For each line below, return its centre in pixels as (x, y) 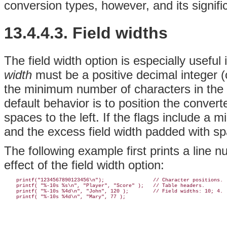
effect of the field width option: (84, 165)
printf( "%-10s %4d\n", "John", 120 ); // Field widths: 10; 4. (113, 191)
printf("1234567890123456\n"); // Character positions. (113, 180)
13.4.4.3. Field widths (86, 33)
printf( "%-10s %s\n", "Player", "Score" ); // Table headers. (104, 185)
